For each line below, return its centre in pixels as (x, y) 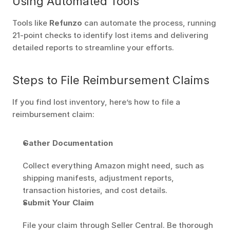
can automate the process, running (149, 23)
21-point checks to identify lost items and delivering (110, 35)
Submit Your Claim (58, 203)
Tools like (31, 23)
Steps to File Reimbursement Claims (111, 80)
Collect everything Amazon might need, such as (113, 166)
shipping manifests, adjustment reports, (98, 178)
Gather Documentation (68, 143)
